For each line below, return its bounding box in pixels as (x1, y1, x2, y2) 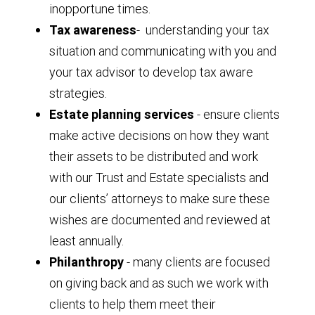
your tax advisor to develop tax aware (49, 63, 253, 80)
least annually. (49, 232, 124, 249)
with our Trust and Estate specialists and (49, 169, 269, 186)
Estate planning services (49, 105, 194, 122)
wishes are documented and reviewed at (49, 211, 271, 228)
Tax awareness (49, 21, 136, 38)
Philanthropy (49, 253, 124, 270)
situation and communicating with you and (49, 42, 276, 59)
